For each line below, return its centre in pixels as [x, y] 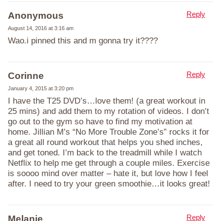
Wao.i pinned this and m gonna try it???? [83, 40]
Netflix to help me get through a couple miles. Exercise [109, 163]
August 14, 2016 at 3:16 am [41, 28]
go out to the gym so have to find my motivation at [100, 121]
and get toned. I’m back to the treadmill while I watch [105, 152]
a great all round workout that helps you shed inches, [105, 142]
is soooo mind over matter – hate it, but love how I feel [108, 173]
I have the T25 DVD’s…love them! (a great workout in [107, 101]
